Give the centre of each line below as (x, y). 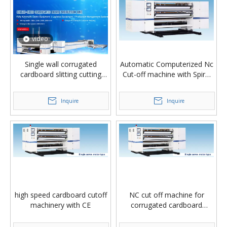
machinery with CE (61, 205)
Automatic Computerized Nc (166, 64)
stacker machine (61, 84)
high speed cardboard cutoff (61, 195)
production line (166, 215)
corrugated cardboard (166, 205)
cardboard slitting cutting (61, 74)
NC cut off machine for (166, 195)
